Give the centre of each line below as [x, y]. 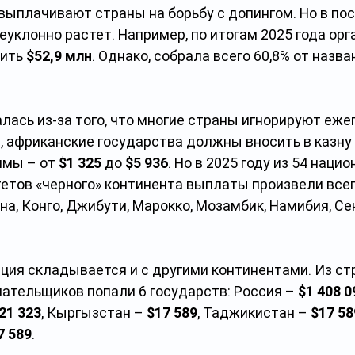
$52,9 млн [59, 56]
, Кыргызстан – [94, 313]
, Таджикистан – [254, 313]
